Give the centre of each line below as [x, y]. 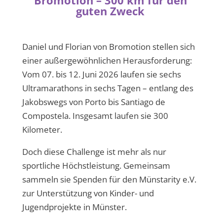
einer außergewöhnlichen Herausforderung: [107, 60]
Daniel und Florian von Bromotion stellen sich [108, 47]
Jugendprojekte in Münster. [75, 207]
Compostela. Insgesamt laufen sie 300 [95, 116]
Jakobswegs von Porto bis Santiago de [93, 102]
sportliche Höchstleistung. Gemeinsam [96, 166]
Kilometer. [42, 129]
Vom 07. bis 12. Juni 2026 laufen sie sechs [101, 74]
